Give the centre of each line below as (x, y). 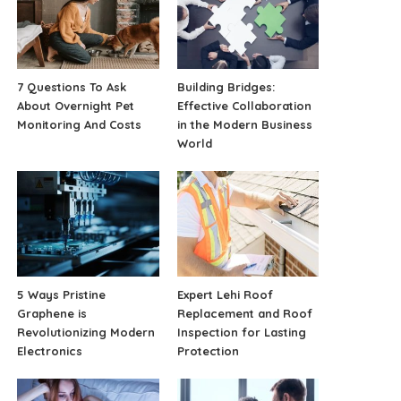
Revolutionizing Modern (86, 333)
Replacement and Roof (244, 314)
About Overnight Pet (76, 105)
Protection (208, 351)
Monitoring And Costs (80, 124)
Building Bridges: (226, 86)
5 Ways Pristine (62, 295)
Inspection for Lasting (241, 333)
